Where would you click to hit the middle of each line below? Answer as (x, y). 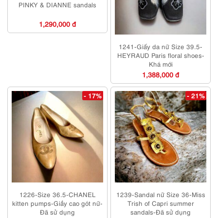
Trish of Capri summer (161, 203)
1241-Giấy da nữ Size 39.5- (161, 46)
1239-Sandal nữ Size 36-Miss (161, 194)
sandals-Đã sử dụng (161, 212)
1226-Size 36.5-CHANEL (57, 194)
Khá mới (161, 64)
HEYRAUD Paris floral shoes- (161, 55)
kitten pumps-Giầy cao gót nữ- (57, 203)
